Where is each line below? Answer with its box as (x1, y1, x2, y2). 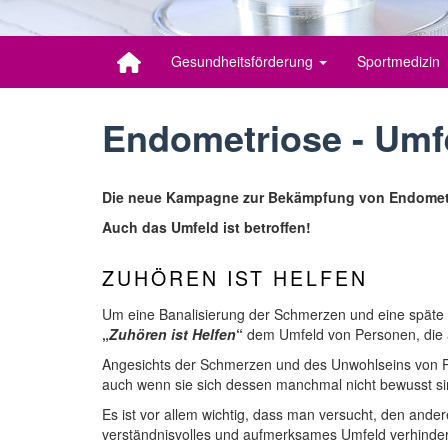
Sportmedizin (356, 51, 440, 71)
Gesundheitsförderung (170, 51, 317, 71)
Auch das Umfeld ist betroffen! (102, 216, 311, 237)
